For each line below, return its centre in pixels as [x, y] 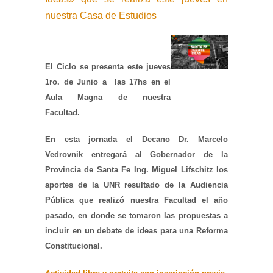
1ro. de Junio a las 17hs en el [108, 82]
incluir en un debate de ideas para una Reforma [136, 231]
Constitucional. [75, 246]
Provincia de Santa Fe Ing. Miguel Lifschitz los [136, 170]
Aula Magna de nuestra [108, 97]
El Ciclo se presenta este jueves [108, 67]
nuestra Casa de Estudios [101, 16]
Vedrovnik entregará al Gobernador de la [136, 154]
